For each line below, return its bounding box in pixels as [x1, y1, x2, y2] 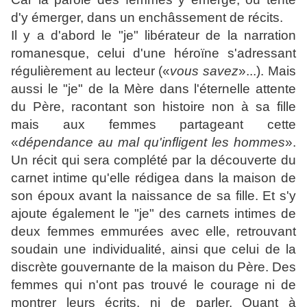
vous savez [170, 64, 239, 79]
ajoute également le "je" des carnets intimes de [11, 206, 296, 221]
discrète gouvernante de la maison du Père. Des [11, 260, 296, 275]
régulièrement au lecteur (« [11, 64, 171, 79]
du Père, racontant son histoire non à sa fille [11, 99, 296, 114]
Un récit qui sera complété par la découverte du [11, 153, 296, 168]
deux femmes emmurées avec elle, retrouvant [11, 224, 296, 239]
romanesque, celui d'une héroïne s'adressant [11, 46, 296, 61]
